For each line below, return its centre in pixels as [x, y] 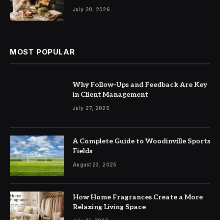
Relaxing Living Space [109, 207]
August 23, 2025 [95, 164]
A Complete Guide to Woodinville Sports [141, 141]
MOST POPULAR [42, 52]
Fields [82, 151]
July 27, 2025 [91, 108]
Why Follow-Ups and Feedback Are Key [140, 85]
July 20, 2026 [91, 9]
